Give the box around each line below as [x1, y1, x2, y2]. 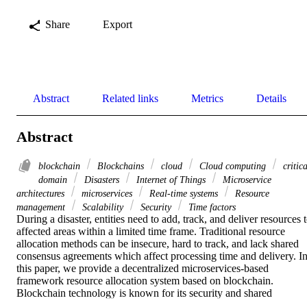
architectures [16, 188, 67, 199]
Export [103, 18, 132, 30]
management [16, 201, 68, 213]
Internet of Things [134, 174, 208, 186]
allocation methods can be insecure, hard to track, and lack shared [16, 238, 299, 250]
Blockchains [95, 160, 147, 172]
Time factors [186, 201, 236, 213]
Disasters [82, 174, 122, 186]
